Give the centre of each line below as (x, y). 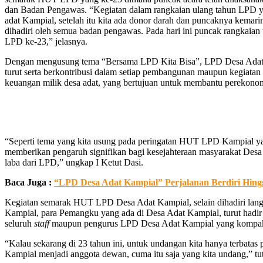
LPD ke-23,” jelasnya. (46, 41)
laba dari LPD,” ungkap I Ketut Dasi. (74, 162)
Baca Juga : (29, 182)
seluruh (18, 223)
